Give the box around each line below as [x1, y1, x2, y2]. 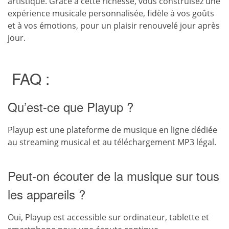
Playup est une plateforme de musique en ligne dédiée [8, 124, 217, 136]
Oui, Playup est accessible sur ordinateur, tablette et [8, 212, 209, 223]
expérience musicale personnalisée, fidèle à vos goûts [8, 8, 214, 19]
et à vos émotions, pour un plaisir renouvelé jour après [8, 20, 220, 32]
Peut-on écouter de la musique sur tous [8, 167, 219, 185]
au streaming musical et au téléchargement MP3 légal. [8, 136, 216, 148]
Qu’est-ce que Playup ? [8, 98, 133, 116]
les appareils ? [8, 185, 85, 203]
